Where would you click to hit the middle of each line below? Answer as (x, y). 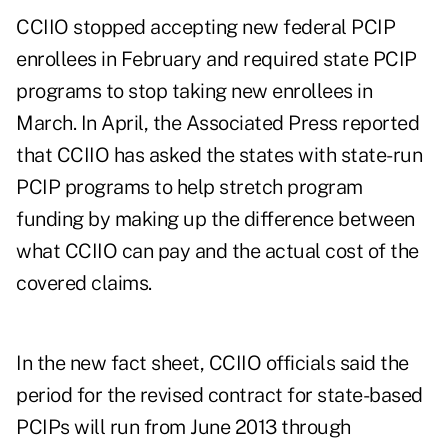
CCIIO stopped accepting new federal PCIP (205, 27)
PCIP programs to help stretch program (189, 187)
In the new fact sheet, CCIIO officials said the (212, 363)
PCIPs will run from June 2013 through (183, 427)
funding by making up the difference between (215, 219)
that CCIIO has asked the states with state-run (219, 155)
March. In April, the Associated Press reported (217, 123)
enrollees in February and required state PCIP (216, 59)
